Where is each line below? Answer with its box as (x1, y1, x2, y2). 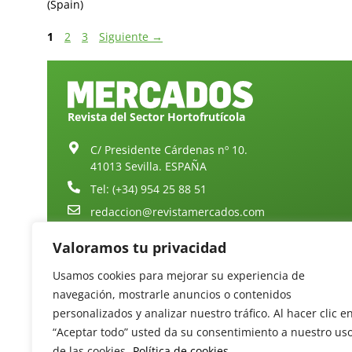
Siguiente (99, 28, 152, 44)
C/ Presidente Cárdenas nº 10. (90, 141, 247, 157)
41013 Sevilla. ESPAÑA (90, 158, 207, 174)
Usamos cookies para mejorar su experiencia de (53, 268, 305, 283)
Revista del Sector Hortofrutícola (68, 108, 245, 124)
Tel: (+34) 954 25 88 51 (90, 181, 207, 196)
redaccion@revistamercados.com (90, 203, 265, 219)
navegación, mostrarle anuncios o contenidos (53, 287, 291, 302)
